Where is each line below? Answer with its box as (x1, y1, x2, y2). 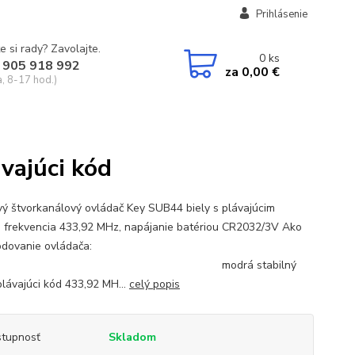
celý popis (128, 277, 180, 292)
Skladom (108, 330, 156, 345)
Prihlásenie (255, 7, 307, 21)
